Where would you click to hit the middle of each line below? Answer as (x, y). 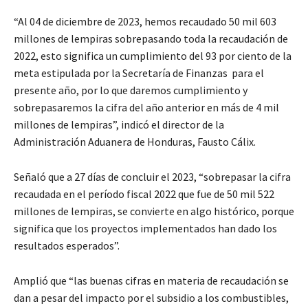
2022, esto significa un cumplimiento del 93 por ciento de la (153, 55)
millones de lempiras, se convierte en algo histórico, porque (154, 211)
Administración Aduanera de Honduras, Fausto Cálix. (135, 141)
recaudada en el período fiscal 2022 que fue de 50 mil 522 (144, 194)
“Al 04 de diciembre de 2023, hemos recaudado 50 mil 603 (145, 21)
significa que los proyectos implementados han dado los (145, 228)
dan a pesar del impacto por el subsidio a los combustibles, (151, 297)
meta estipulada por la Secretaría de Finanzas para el (139, 73)
